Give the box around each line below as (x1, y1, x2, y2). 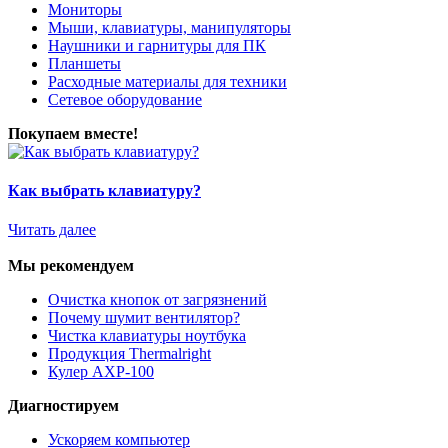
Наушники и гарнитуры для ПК (48, 36, 266, 54)
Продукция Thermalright (48, 345, 211, 363)
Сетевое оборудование (48, 90, 202, 108)
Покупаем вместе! (8, 124, 138, 142)
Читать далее (8, 221, 96, 239)
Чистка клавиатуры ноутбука (48, 327, 246, 345)
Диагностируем (8, 397, 119, 415)
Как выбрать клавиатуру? (8, 182, 201, 200)
